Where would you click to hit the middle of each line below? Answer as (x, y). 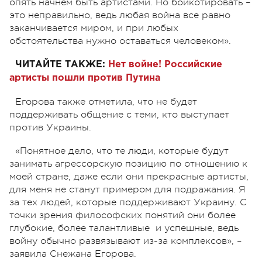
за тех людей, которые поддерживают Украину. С (128, 202)
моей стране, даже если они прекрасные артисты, (129, 176)
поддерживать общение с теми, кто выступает (119, 114)
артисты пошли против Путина (85, 78)
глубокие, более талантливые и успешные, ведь (124, 228)
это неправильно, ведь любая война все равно (120, 15)
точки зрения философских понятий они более (123, 215)
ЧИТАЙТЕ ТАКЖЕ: (60, 64)
